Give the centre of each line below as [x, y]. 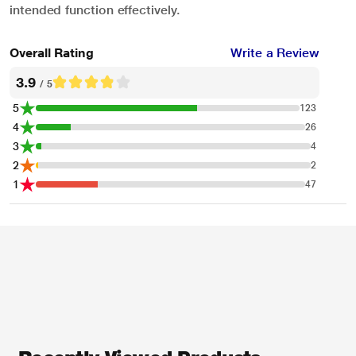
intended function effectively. [95, 10]
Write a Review [275, 53]
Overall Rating [52, 52]
